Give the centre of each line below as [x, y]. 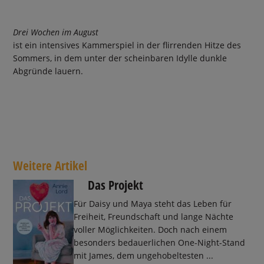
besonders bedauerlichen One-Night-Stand [159, 243]
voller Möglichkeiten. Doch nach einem [150, 230]
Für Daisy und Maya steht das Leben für [152, 204]
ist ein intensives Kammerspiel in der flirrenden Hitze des [127, 45]
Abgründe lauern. [48, 71]
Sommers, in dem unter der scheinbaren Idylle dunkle [120, 58]
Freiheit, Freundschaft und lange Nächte [153, 217]
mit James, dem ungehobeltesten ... [143, 256]
